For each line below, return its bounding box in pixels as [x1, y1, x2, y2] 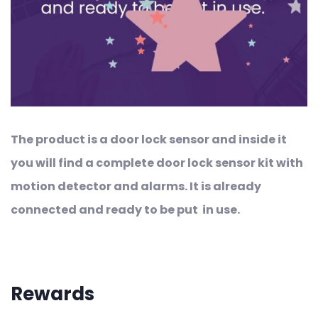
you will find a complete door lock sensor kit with [11, 154, 303, 171]
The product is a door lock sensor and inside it [11, 131, 287, 148]
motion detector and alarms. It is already [11, 177, 261, 194]
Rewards [11, 280, 94, 307]
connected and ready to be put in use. [11, 201, 240, 218]
